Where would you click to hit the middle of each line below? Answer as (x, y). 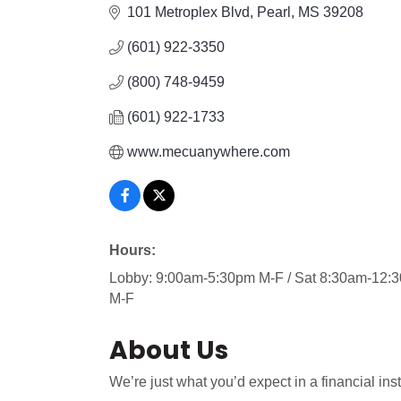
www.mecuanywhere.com (209, 152)
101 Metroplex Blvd (188, 12)
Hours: (132, 250)
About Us (169, 350)
